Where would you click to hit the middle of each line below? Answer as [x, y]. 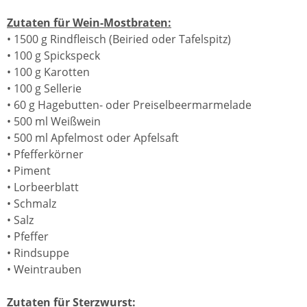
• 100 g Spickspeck [53, 56]
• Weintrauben [44, 269]
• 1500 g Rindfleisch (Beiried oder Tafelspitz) [119, 39]
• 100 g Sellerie [44, 88]
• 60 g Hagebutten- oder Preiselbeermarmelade [129, 105]
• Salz [20, 220]
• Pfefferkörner [45, 154]
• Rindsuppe [38, 253]
